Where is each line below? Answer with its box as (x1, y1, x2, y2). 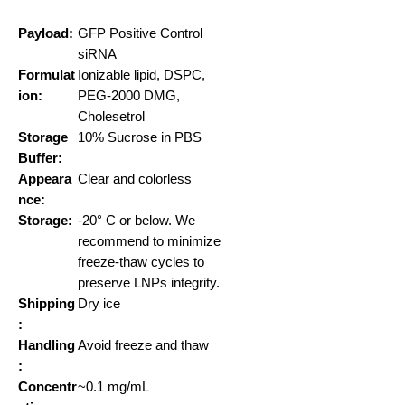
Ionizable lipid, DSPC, (78, 67, 205, 83)
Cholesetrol (78, 108, 148, 125)
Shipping (18, 296, 75, 312)
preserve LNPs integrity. (78, 275, 220, 291)
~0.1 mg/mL (78, 379, 149, 395)
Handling (18, 337, 75, 353)
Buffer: (18, 150, 62, 166)
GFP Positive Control (78, 25, 202, 42)
